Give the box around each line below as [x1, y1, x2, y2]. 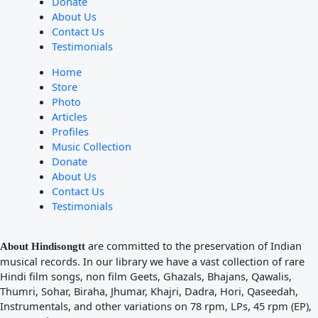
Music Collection [51, 138, 131, 153]
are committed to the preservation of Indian [88, 238, 302, 253]
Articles [51, 109, 87, 124]
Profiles [51, 124, 89, 138]
